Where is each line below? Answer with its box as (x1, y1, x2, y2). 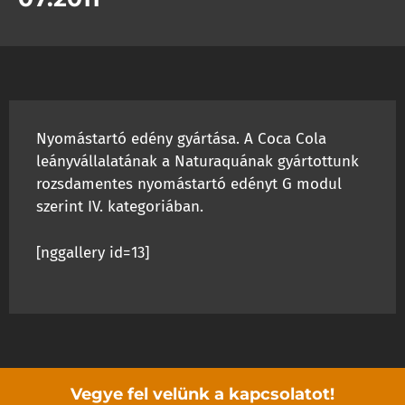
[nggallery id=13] (36, 242, 149, 262)
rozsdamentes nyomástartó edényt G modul (36, 174, 342, 193)
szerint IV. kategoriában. (36, 197, 203, 216)
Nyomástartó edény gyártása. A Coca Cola (36, 129, 326, 148)
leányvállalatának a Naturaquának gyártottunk (36, 152, 359, 171)
